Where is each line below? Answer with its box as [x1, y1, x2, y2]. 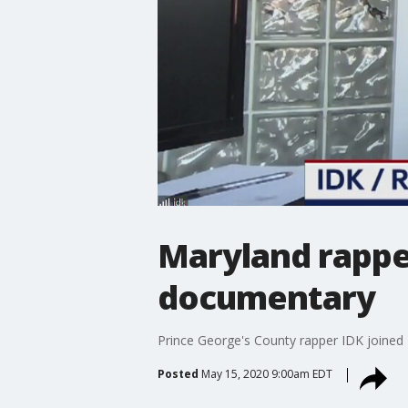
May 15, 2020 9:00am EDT [200, 365, 332, 382]
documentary [157, 274, 375, 320]
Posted [157, 365, 199, 382]
